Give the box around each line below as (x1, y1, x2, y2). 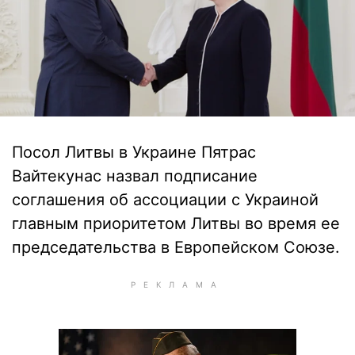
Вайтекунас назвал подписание (12, 166, 258, 185)
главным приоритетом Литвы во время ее (12, 214, 340, 233)
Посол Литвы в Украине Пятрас (12, 143, 256, 162)
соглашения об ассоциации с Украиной (12, 190, 319, 209)
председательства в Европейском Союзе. (12, 238, 340, 257)
